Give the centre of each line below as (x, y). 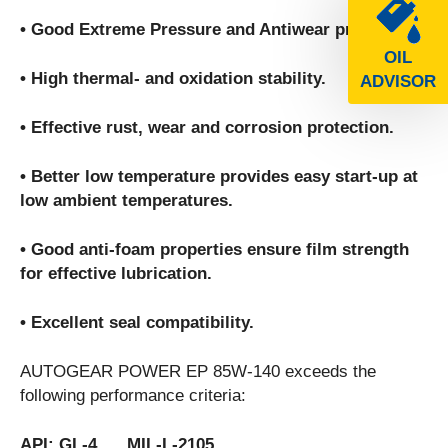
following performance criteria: (133, 396)
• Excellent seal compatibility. (137, 323)
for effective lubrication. (116, 274)
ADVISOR (398, 81)
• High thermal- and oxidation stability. (173, 79)
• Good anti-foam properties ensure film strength (214, 250)
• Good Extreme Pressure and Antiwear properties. (221, 30)
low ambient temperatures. (126, 201)
